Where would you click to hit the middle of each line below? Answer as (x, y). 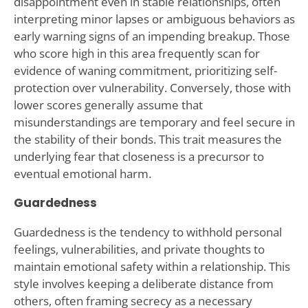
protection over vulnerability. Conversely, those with (152, 87)
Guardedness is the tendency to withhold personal (147, 232)
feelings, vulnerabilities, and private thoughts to (139, 249)
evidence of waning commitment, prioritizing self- (145, 70)
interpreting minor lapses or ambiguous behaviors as (154, 19)
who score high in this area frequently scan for (136, 53)
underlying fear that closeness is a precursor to (139, 156)
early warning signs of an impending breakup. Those (152, 36)
